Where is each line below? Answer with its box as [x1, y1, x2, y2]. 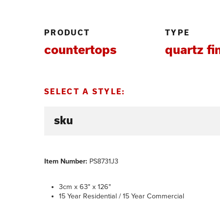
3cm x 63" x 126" [59, 182, 111, 191]
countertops [44, 42, 116, 56]
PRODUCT [44, 28, 90, 37]
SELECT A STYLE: [44, 87, 126, 96]
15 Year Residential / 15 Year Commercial [59, 192, 186, 200]
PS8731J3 [89, 157, 118, 165]
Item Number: [44, 157, 89, 165]
